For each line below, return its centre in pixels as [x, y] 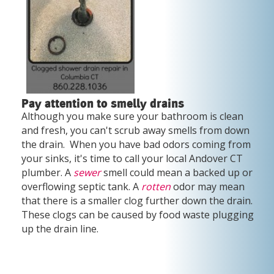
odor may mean [208, 186]
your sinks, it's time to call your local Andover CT [132, 158]
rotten [156, 186]
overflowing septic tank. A [81, 186]
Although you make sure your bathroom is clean [132, 116]
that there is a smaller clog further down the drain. [137, 200]
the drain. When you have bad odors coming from [136, 144]
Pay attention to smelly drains [104, 104]
